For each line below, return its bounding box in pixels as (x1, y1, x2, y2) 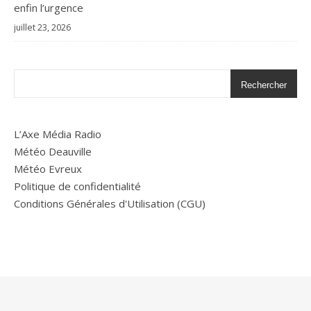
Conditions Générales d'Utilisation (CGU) (14, 196, 205, 210)
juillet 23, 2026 (14, 21, 71, 33)
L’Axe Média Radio (14, 126, 101, 141)
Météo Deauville (14, 144, 92, 158)
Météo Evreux (14, 161, 82, 176)
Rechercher (241, 79, 287, 90)
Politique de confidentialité (14, 178, 141, 193)
